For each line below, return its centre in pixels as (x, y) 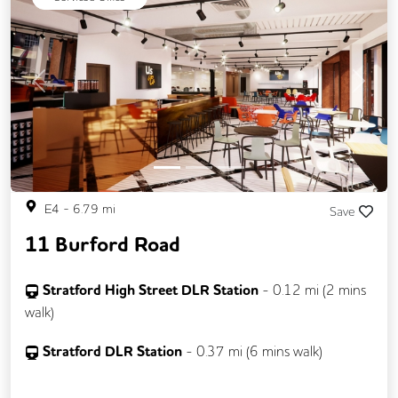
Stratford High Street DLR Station (151, 290)
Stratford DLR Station (112, 351)
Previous (64, 90)
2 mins (346, 289)
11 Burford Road (103, 244)
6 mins (270, 350)
